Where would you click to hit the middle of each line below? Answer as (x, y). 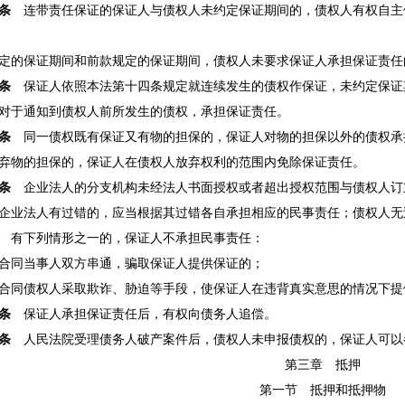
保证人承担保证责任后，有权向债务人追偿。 (144, 314)
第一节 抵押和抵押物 (316, 390)
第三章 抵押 (316, 364)
